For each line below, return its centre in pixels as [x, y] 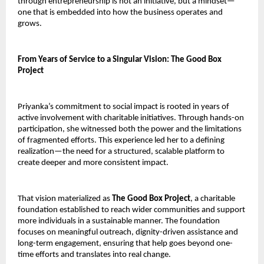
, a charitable [213, 199]
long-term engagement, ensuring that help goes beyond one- [125, 243]
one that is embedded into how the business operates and [120, 12]
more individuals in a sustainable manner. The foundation [119, 221]
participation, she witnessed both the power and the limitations [130, 129]
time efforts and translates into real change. [94, 255]
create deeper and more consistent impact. [93, 163]
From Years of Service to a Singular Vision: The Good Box [120, 60]
